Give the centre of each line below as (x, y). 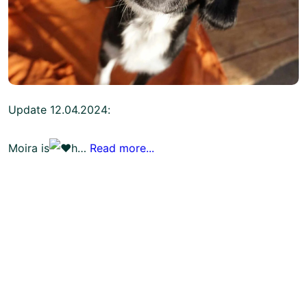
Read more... (122, 148)
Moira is (29, 148)
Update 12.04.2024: (59, 109)
